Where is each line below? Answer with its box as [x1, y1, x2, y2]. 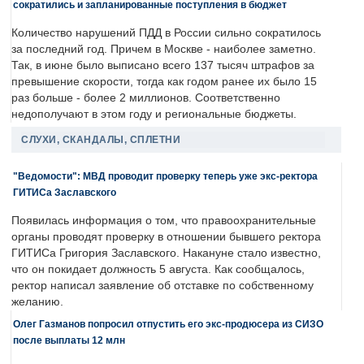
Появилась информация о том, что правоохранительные [11, 214, 316, 227]
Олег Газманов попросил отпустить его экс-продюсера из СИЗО [13, 318, 323, 330]
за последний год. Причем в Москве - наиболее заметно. [11, 43, 316, 56]
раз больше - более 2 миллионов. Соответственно [11, 92, 280, 105]
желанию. [11, 296, 63, 309]
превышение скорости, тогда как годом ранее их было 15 [11, 76, 317, 89]
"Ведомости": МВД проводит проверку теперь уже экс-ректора [13, 171, 318, 182]
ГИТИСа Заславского [13, 187, 116, 198]
